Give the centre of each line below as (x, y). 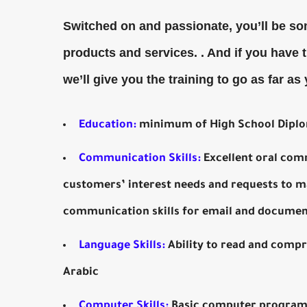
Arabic (81, 273)
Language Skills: (122, 246)
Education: (108, 125)
